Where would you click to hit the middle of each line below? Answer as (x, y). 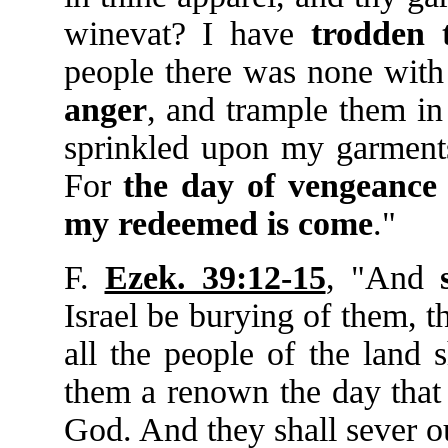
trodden (367, 33)
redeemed (187, 223)
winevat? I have (187, 33)
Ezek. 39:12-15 (215, 277)
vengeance (362, 185)
